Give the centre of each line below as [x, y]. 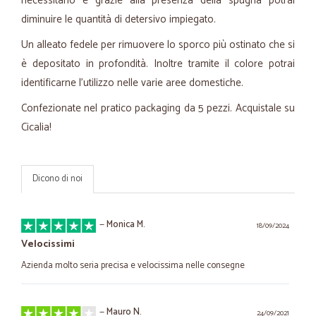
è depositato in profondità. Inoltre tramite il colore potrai [158, 64]
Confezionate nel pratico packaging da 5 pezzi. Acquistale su [158, 108]
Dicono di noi [57, 179]
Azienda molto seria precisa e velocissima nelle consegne [133, 266]
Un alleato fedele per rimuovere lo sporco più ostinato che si [158, 45]
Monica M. [126, 225]
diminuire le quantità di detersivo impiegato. [119, 19]
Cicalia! [36, 127]
